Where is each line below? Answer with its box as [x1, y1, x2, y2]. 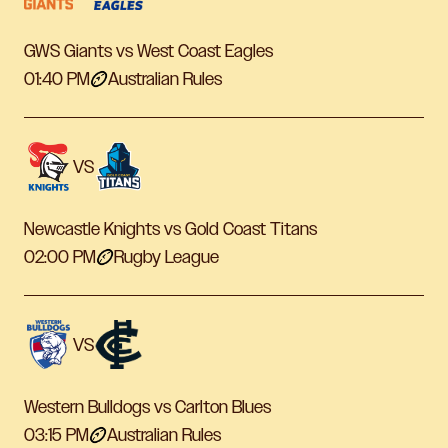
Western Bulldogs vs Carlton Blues [24, 397, 271, 418]
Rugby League [114, 247, 219, 268]
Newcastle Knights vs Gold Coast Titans [24, 219, 317, 240]
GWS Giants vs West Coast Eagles [24, 41, 273, 62]
